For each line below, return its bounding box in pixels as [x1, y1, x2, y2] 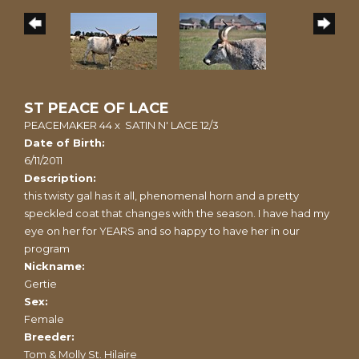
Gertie [24, 276, 57, 290]
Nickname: [24, 259, 85, 272]
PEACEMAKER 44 [24, 118, 112, 131]
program [24, 241, 70, 255]
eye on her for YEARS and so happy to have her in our [24, 224, 300, 237]
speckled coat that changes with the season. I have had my [24, 206, 329, 220]
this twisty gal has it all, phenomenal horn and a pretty [24, 188, 299, 202]
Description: [24, 171, 96, 184]
